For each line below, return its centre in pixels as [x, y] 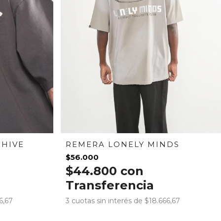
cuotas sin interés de [108, 201]
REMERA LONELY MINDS [123, 144]
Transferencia [110, 185]
